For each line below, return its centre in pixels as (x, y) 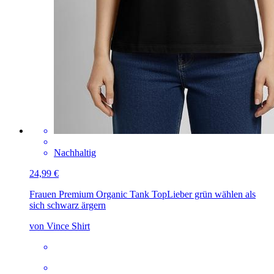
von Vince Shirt (60, 226)
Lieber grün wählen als (211, 194)
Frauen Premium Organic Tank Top (98, 194)
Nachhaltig (75, 152)
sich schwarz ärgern (68, 205)
